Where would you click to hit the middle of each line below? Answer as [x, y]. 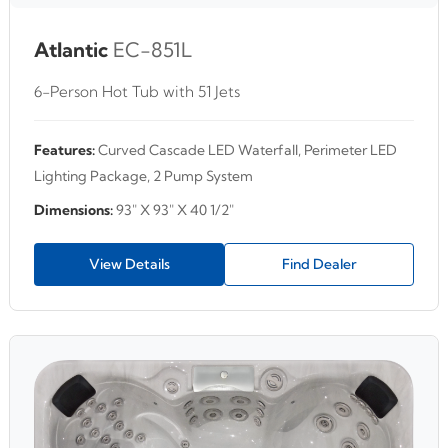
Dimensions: [73, 210]
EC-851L [152, 50]
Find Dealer [319, 264]
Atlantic [71, 50]
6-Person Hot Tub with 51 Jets [137, 92]
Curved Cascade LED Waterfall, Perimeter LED [246, 150]
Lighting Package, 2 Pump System [143, 176]
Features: [64, 150]
